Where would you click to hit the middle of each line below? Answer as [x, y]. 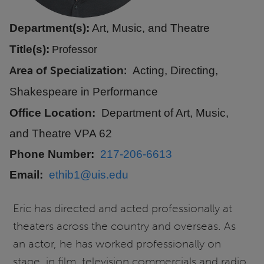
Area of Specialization [67, 70]
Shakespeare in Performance [84, 91]
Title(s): [29, 49]
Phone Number [50, 154]
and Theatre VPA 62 [61, 133]
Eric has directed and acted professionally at [123, 209]
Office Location [51, 113]
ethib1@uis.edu [88, 174]
